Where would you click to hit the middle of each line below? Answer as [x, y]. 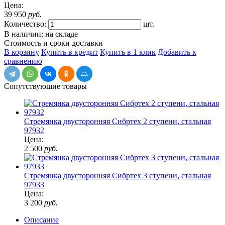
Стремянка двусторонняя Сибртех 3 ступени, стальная [118, 175]
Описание [41, 219]
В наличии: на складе [41, 34]
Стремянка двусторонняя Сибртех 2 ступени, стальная [118, 121]
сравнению [23, 61]
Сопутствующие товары [45, 86]
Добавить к [177, 52]
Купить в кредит [70, 52]
